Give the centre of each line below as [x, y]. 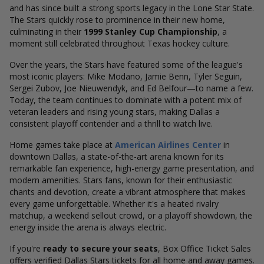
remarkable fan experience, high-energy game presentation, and [132, 168]
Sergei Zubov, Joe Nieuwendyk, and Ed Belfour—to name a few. [131, 88]
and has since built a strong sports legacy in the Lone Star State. [132, 8]
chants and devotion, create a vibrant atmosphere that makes [128, 192]
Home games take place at [62, 145]
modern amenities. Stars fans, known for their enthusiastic [121, 180]
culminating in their [47, 32]
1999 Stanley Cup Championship [151, 32]
